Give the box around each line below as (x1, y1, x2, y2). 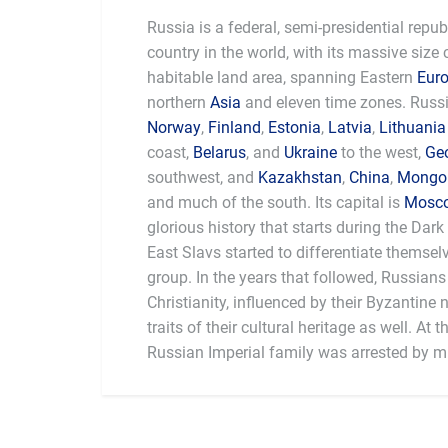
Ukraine (284, 143, 337, 162)
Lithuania (379, 118, 446, 137)
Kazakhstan (258, 168, 342, 187)
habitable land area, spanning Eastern (147, 68, 417, 87)
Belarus (193, 143, 246, 162)
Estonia (268, 118, 321, 137)
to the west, (337, 143, 425, 162)
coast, (147, 143, 193, 162)
